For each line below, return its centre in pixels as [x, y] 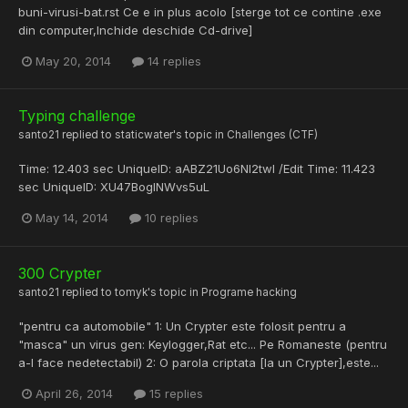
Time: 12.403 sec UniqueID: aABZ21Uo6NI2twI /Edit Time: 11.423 [197, 169]
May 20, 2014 [73, 61]
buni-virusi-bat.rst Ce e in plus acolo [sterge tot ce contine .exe [200, 12]
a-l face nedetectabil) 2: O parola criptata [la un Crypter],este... [199, 362]
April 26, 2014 [74, 393]
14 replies [173, 61]
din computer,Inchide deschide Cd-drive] [135, 31]
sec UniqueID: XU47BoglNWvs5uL [114, 187]
